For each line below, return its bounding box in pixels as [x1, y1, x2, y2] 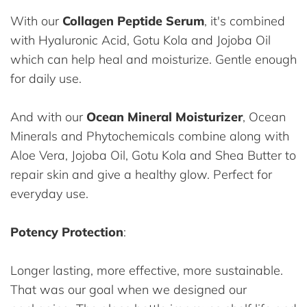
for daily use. [10, 70, 82, 86]
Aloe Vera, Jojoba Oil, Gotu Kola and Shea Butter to [10, 147, 296, 163]
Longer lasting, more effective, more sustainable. [10, 262, 283, 278]
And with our [10, 108, 86, 125]
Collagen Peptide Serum [62, 12, 204, 29]
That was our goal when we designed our [10, 281, 247, 297]
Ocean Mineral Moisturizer [86, 108, 243, 125]
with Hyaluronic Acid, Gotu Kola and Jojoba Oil [10, 32, 271, 48]
